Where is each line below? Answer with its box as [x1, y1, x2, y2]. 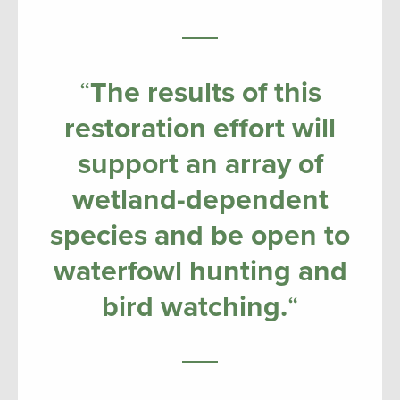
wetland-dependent [71, 182, 329, 217]
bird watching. [102, 289, 287, 324]
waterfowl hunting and [53, 254, 347, 288]
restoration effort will [64, 111, 336, 146]
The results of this [89, 75, 321, 110]
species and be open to [50, 218, 350, 253]
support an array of [77, 146, 323, 181]
